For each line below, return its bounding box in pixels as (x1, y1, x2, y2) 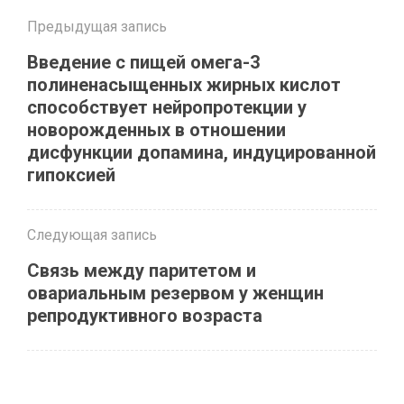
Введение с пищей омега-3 (27, 51, 260, 73)
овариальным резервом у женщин (27, 282, 324, 304)
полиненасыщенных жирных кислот (27, 74, 341, 96)
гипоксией (27, 164, 115, 186)
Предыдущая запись (27, 18, 167, 35)
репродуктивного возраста (27, 305, 262, 326)
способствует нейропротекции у (27, 96, 307, 118)
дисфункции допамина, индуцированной (27, 142, 376, 163)
